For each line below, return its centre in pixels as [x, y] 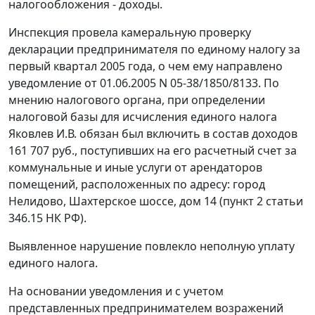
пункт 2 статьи [263, 201]
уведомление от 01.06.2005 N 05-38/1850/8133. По [144, 83]
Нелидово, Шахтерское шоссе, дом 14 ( [116, 201]
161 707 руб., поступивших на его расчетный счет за [153, 151]
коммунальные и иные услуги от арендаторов [135, 168]
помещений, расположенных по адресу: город [137, 185]
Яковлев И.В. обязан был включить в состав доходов [153, 134]
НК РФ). [65, 218]
